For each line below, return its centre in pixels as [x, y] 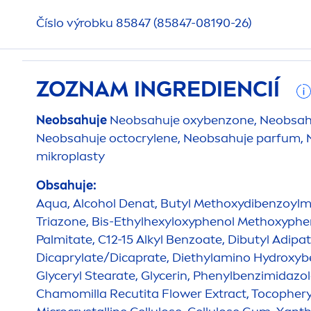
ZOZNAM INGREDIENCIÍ [161, 89]
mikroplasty [70, 156]
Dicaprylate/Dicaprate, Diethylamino [145, 257]
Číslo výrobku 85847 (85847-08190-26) [144, 23]
